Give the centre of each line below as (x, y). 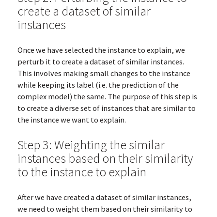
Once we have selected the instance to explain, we (101, 50)
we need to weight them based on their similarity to (105, 209)
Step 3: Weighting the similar (91, 144)
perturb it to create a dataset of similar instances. (101, 61)
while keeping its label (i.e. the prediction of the (98, 85)
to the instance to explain (82, 171)
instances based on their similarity (105, 158)
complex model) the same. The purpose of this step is (107, 96)
